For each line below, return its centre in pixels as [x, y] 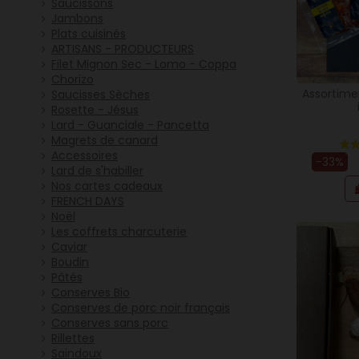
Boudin [70, 262]
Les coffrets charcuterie [119, 232]
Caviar [69, 247]
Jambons [77, 19]
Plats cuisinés [89, 34]
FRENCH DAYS [88, 202]
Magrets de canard [105, 141]
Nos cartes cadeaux [107, 186]
